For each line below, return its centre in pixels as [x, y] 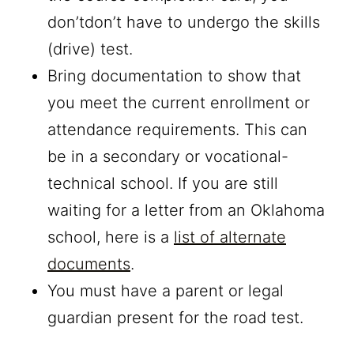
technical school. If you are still [163, 183]
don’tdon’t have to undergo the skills [184, 22]
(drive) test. [90, 49]
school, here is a [111, 237]
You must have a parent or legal [166, 290]
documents [89, 264]
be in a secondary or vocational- [168, 156]
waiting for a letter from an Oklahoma [186, 210]
